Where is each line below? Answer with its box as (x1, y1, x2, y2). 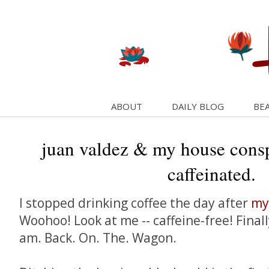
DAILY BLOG (171, 100, 224, 112)
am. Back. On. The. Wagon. (19, 229, 177, 246)
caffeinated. (168, 161, 256, 186)
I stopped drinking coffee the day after (19, 195, 251, 211)
